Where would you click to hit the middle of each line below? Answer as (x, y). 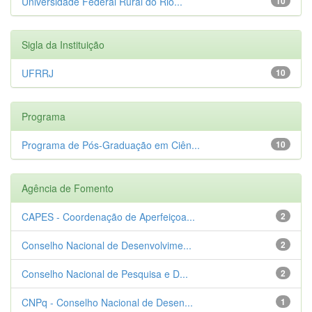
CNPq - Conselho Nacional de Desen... (107, 302)
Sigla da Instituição (63, 44)
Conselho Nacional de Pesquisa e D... (105, 273)
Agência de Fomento (68, 188)
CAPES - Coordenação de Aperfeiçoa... (108, 216)
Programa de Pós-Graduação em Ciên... (111, 145)
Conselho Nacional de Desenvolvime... (107, 245)
